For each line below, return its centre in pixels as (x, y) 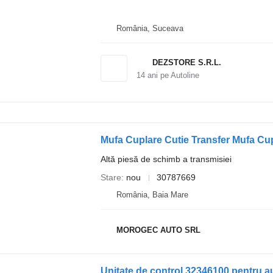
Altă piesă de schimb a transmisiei (166, 159)
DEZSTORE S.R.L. (186, 63)
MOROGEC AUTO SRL (158, 230)
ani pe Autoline (172, 76)
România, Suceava (150, 29)
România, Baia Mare (152, 195)
